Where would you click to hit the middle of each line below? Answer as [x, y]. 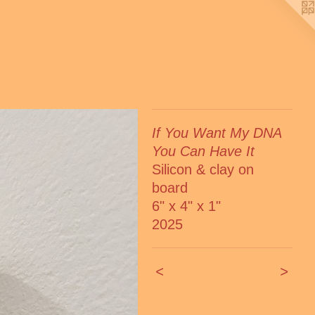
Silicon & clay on [203, 169]
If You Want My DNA [217, 133]
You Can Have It [203, 151]
